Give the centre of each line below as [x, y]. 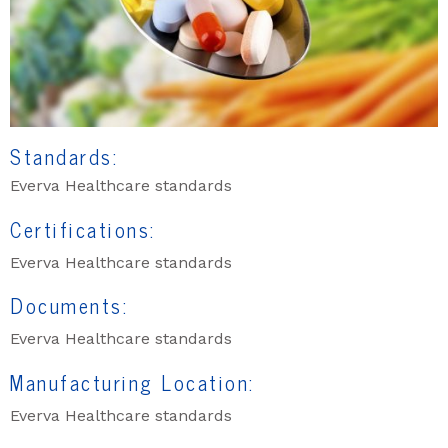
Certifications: [83, 229]
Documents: [69, 306]
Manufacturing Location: [132, 382]
